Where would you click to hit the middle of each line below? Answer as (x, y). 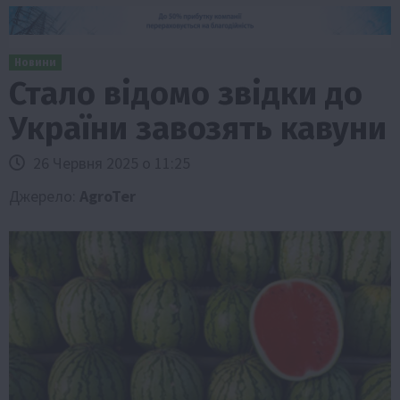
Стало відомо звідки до (186, 93)
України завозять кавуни (198, 128)
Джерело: (44, 196)
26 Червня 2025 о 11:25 (110, 162)
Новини (35, 62)
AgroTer (108, 196)
